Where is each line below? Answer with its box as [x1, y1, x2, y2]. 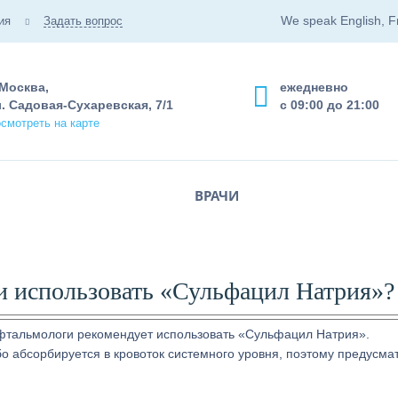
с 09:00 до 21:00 [280, 98, 379, 112]
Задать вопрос [44, 14, 123, 28]
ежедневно [280, 80, 348, 94]
